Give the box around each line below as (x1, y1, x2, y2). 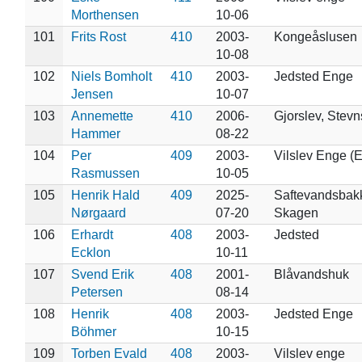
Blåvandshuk (273, 267, 349, 281)
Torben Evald (70, 346, 147, 360)
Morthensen (70, 7, 139, 22)
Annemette (70, 108, 133, 123)
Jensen (70, 86, 113, 101)
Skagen (273, 205, 318, 220)
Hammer (70, 126, 120, 141)
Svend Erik (70, 267, 134, 281)
